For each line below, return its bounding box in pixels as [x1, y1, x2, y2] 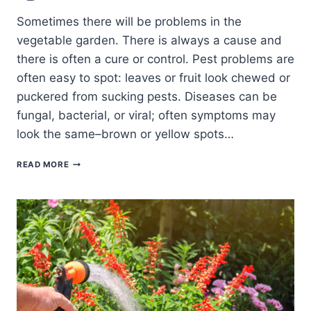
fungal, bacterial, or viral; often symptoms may [17, 108, 276, 123]
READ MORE [17, 160, 69, 170]
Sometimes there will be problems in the [17, 15, 242, 29]
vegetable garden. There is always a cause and [17, 33, 282, 48]
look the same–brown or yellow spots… [17, 127, 234, 142]
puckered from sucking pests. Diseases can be [17, 90, 277, 104]
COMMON [68, 156, 110, 167]
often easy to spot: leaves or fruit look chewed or [17, 71, 290, 85]
